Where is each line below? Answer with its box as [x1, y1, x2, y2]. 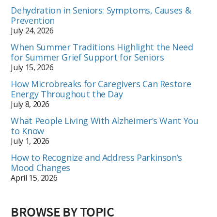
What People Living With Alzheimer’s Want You [11, 114, 199, 126]
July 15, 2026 [11, 62, 54, 73]
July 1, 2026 [11, 135, 50, 146]
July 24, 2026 [11, 25, 54, 36]
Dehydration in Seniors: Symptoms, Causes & [11, 4, 191, 16]
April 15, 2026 [11, 172, 58, 183]
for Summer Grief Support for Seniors [11, 51, 164, 63]
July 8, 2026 [11, 98, 50, 109]
